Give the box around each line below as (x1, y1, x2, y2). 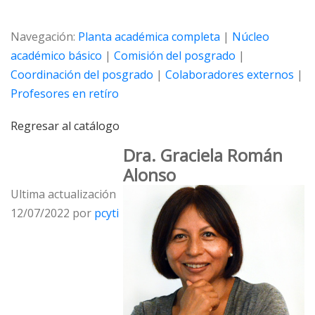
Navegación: (11, 29, 78, 44)
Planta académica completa (78, 29, 220, 44)
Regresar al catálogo (11, 118, 120, 134)
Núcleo (232, 29, 269, 44)
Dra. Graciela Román (123, 143, 283, 167)
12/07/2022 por (11, 205, 94, 221)
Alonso (123, 163, 176, 186)
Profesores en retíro (11, 86, 119, 101)
